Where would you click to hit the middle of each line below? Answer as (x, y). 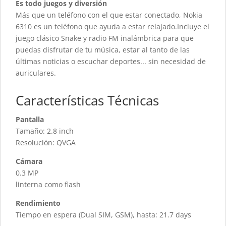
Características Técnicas (87, 101)
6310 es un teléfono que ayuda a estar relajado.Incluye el (112, 27)
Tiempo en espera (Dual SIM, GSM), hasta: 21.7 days (103, 215)
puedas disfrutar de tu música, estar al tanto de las (103, 50)
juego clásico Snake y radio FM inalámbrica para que (105, 38)
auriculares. (36, 73)
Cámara (29, 161)
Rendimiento (38, 203)
